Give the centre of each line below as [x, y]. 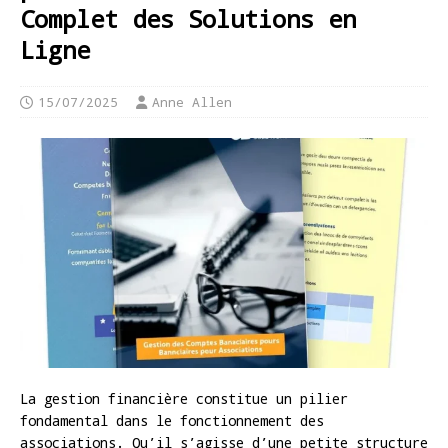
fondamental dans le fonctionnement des [172, 420]
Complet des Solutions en [188, 19]
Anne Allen [192, 102]
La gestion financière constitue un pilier [184, 398]
